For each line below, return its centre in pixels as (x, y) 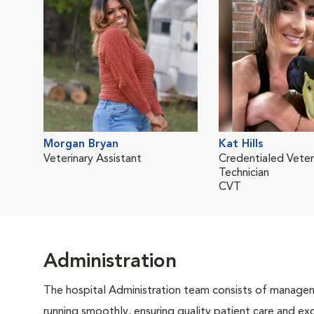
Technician (244, 173)
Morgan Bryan (81, 144)
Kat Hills (241, 144)
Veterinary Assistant (93, 159)
